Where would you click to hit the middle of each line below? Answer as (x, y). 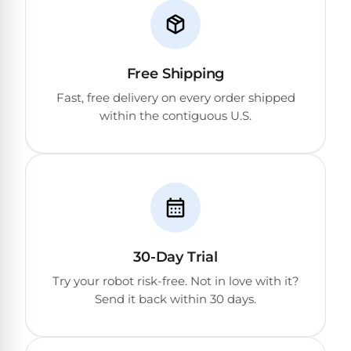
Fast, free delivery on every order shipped (175, 98)
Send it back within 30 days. (175, 299)
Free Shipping (175, 74)
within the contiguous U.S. (175, 116)
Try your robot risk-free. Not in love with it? (175, 281)
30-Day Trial (175, 257)
